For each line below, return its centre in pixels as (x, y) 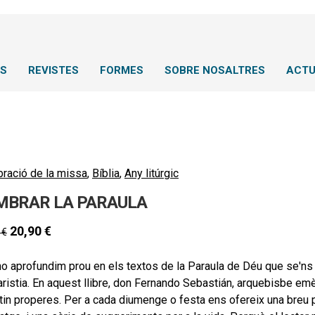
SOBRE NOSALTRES (215, 70)
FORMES (122, 70)
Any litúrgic (152, 173)
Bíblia (106, 173)
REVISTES (53, 70)
